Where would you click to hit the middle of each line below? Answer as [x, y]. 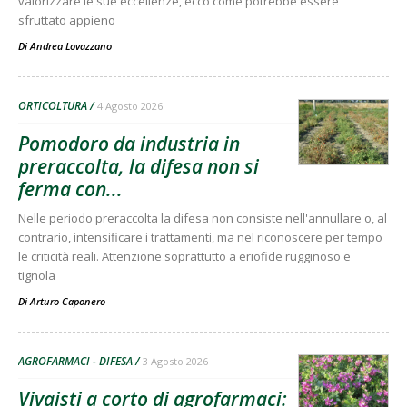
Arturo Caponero [68, 301]
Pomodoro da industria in [129, 143]
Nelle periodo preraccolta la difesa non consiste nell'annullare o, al [203, 218]
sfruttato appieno [67, 20]
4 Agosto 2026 [130, 105]
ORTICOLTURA [53, 105]
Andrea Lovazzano [71, 45]
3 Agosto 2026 [175, 361]
